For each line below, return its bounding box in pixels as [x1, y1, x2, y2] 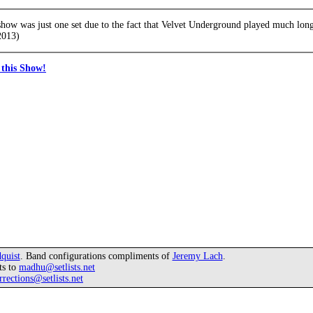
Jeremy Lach [172, 251, 223, 261]
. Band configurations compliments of [20, 251, 173, 261]
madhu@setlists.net [19, 262, 95, 272]
